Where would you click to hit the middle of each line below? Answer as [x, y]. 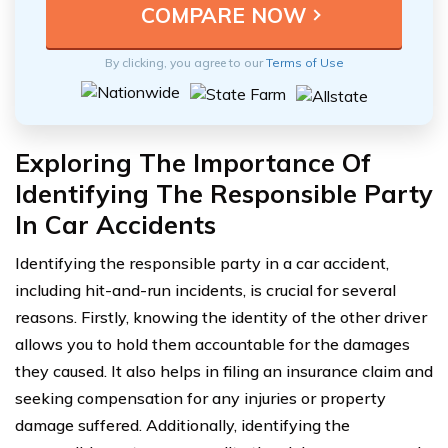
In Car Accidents [115, 224]
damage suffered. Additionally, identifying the [182, 424]
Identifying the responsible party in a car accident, [202, 262]
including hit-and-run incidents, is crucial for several [205, 289]
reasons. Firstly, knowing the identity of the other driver [221, 316]
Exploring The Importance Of [193, 162]
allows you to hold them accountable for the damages [212, 343]
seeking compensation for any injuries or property [200, 397]
